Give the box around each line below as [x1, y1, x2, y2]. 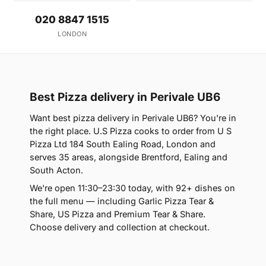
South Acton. [30, 165, 83, 176]
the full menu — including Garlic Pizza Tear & [30, 196, 214, 207]
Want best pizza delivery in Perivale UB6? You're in [30, 113, 236, 123]
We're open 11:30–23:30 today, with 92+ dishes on [30, 183, 235, 194]
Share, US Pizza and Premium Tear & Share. [30, 209, 205, 220]
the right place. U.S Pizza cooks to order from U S [30, 126, 232, 137]
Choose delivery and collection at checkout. [30, 222, 210, 233]
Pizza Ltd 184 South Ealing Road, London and [30, 139, 216, 150]
